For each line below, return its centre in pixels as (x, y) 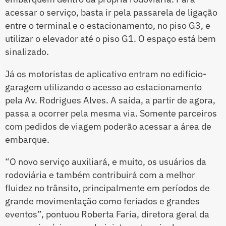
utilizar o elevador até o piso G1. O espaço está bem (110, 39)
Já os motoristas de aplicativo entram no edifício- (106, 74)
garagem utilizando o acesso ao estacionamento (103, 87)
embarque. (27, 140)
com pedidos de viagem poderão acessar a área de (108, 127)
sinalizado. (27, 52)
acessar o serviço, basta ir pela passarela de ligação (111, 13)
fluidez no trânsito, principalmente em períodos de (107, 188)
